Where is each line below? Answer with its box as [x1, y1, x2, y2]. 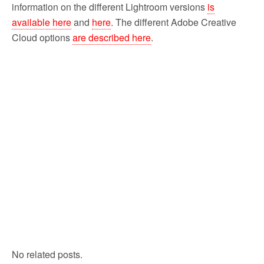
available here [12, 15, 71, 29]
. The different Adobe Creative [111, 15, 236, 29]
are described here [72, 30, 151, 44]
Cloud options [12, 30, 72, 44]
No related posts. [12, 247, 82, 261]
